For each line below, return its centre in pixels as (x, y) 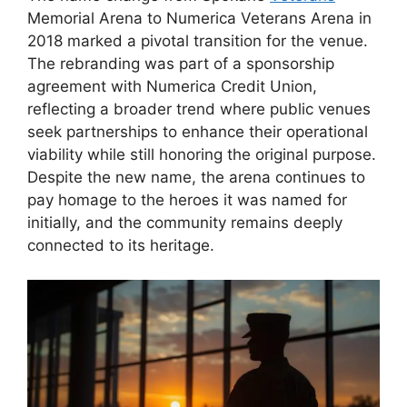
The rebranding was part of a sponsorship (181, 63)
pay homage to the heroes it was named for (187, 199)
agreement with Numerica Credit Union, (172, 86)
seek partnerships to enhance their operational (198, 131)
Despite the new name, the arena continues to (196, 177)
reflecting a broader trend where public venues (199, 109)
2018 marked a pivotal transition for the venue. (198, 40)
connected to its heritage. (121, 245)
